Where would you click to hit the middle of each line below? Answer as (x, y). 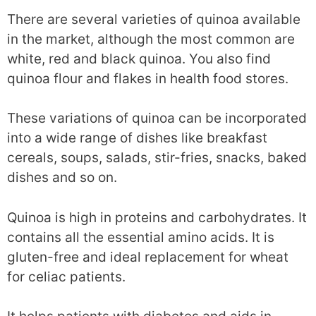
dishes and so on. (62, 177)
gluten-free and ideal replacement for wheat (148, 257)
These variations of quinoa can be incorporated (157, 118)
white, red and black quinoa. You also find (139, 59)
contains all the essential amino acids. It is (141, 237)
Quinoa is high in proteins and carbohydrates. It (157, 217)
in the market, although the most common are (151, 39)
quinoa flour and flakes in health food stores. (148, 78)
